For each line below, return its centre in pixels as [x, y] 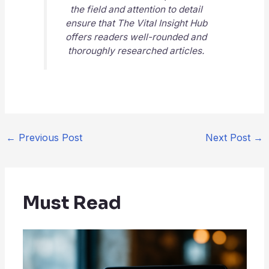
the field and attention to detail [136, 10]
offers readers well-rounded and [136, 37]
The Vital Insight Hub [162, 23]
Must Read [72, 203]
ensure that [91, 23]
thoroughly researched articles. [136, 51]
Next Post [230, 137]
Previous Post [49, 137]
